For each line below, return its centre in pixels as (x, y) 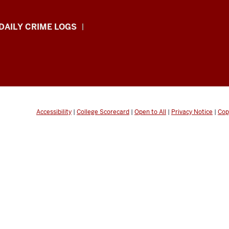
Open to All (150, 112)
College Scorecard (103, 112)
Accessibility (54, 112)
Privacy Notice (192, 112)
